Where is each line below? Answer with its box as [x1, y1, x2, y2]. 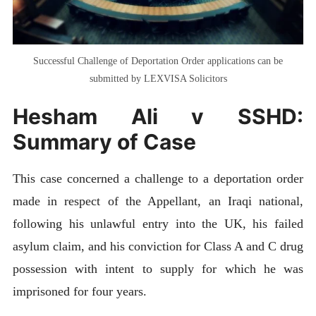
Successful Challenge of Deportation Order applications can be [33, 55, 283, 67]
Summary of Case [12, 129, 196, 155]
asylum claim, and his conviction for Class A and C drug [12, 239, 304, 254]
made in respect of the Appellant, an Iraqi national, [12, 194, 304, 209]
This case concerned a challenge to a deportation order [12, 171, 304, 186]
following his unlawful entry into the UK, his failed [12, 217, 304, 231]
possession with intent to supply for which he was [12, 262, 304, 276]
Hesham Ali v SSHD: [12, 104, 304, 130]
